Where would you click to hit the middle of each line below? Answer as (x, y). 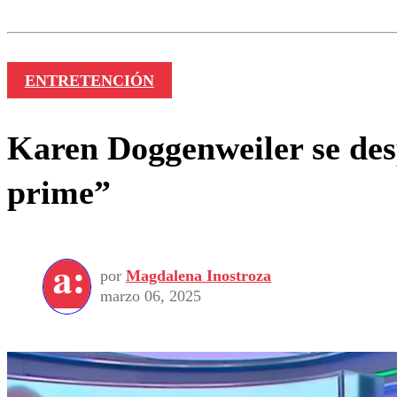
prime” (59, 193)
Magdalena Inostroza (198, 276)
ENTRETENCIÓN (89, 80)
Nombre (47, 14)
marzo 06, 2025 (151, 296)
